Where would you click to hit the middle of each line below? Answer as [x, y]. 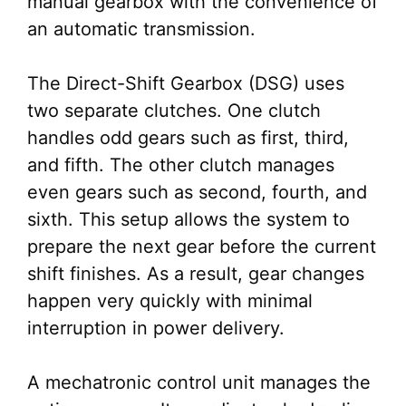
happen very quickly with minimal [170, 301]
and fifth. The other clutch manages [181, 165]
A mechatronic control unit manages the [199, 383]
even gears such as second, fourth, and [197, 193]
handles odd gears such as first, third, [188, 138]
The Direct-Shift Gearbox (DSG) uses [186, 84]
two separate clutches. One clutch [174, 111]
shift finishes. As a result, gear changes [196, 274]
